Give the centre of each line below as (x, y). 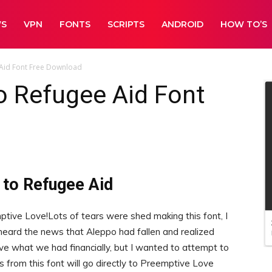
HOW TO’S (244, 24)
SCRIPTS (126, 24)
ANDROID (183, 24)
